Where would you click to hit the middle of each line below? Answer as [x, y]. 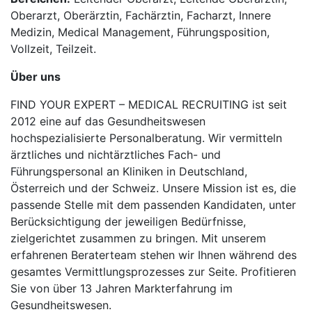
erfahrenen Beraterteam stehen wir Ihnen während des [154, 255]
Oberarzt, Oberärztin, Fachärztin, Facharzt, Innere [141, 15]
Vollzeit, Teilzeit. [53, 49]
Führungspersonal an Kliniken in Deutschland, [129, 171]
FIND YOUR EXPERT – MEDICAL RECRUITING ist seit [149, 104]
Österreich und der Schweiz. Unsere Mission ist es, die [153, 188]
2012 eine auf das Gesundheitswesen [108, 121]
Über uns [36, 77]
